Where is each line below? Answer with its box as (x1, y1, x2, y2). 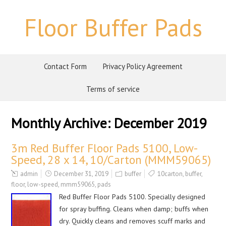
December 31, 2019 (54, 169, 109, 178)
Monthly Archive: (11, 114, 115, 132)
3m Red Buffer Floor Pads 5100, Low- (11, 141, 198, 155)
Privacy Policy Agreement (102, 62, 183, 71)
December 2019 (114, 114, 207, 132)
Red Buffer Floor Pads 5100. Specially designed (59, 192, 206, 201)
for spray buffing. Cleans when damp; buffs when (59, 204, 209, 213)
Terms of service (86, 84, 140, 94)
